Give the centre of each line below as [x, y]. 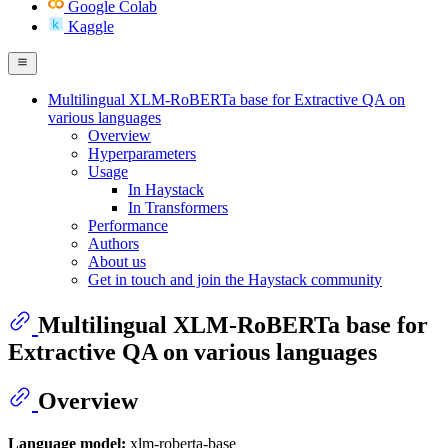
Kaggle [91, 27]
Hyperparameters [142, 153]
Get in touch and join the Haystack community [235, 279]
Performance [128, 225]
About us [117, 261]
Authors [113, 243]
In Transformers [178, 207]
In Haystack [166, 189]
